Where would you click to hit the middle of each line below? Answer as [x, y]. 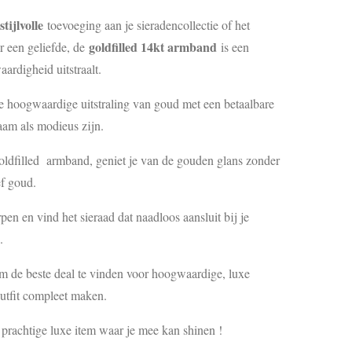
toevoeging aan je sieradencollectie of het [147, 25]
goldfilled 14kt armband [153, 47]
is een [235, 47]
